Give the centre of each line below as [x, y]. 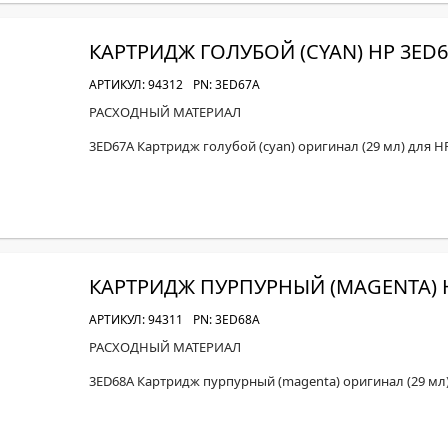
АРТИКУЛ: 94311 [136, 319]
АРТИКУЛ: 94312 [136, 84]
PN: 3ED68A [226, 319]
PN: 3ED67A [226, 84]
